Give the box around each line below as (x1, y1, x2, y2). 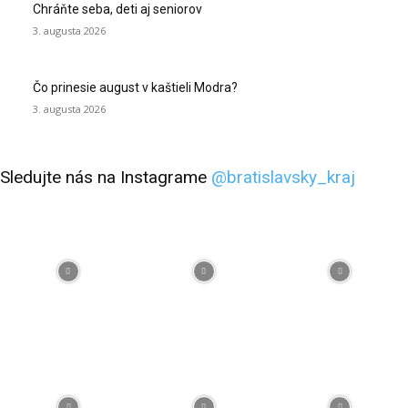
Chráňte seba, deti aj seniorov (33, 2, 202, 17)
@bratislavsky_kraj (211, 167, 355, 189)
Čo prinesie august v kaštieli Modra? (33, 80, 238, 96)
